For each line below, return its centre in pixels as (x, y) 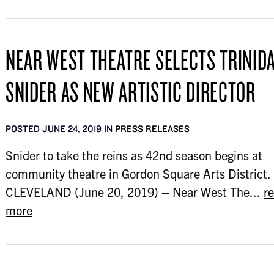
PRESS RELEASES (152, 129)
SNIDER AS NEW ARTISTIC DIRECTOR (130, 91)
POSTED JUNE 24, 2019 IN (60, 129)
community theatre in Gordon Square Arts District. (138, 173)
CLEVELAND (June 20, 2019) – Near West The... (134, 192)
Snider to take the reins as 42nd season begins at (134, 155)
